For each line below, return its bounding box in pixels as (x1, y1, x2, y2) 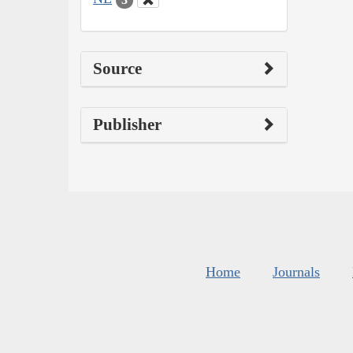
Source (93, 58, 142, 78)
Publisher (93, 114, 162, 134)
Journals (273, 263, 320, 280)
